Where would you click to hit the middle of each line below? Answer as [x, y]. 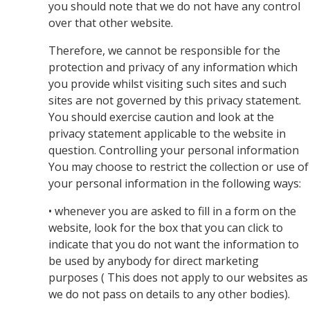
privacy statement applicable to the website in [167, 134]
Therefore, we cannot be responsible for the [164, 51]
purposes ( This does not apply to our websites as [178, 277]
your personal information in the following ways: [175, 183]
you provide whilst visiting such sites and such [167, 84]
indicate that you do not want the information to [174, 244]
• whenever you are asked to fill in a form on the [172, 211]
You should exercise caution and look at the [161, 117]
